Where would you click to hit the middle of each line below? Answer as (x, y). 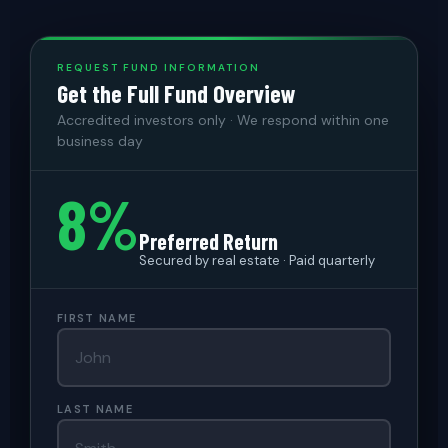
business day (100, 141)
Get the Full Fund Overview (176, 93)
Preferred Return (208, 241)
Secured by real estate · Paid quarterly (257, 260)
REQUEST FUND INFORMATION (158, 67)
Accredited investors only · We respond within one (223, 120)
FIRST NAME (97, 318)
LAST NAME (95, 409)
